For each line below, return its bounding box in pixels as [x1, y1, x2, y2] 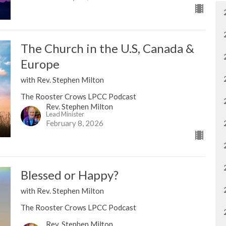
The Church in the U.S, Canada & [20, 41, 194, 56]
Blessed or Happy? [20, 167, 119, 183]
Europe [20, 56, 60, 72]
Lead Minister [45, 110, 84, 119]
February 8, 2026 [45, 119, 103, 128]
